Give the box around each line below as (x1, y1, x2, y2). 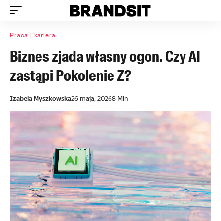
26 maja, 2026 (71, 94, 112, 103)
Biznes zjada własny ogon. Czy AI (10, 47, 200, 66)
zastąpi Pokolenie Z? (10, 66, 131, 85)
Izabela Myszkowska (10, 94, 71, 103)
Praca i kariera (10, 31, 56, 39)
